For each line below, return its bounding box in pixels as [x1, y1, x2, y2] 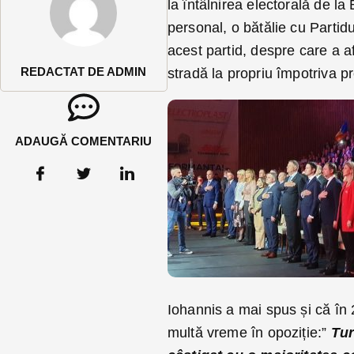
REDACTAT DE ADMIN [21, 65, 147, 79]
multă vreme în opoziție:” [167, 325, 331, 341]
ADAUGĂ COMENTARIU [15, 134, 153, 149]
